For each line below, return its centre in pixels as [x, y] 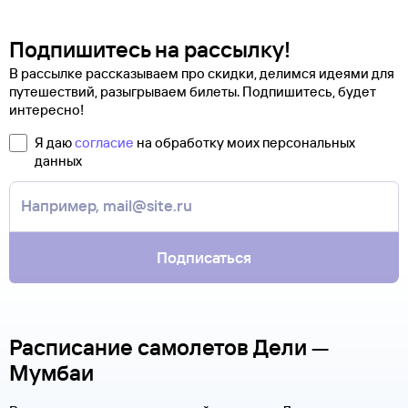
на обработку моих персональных [245, 143]
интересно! [46, 110]
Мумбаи [51, 372]
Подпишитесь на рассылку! [150, 49]
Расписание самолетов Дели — [169, 347]
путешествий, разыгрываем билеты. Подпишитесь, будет [193, 92]
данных [58, 161]
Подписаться [204, 257]
